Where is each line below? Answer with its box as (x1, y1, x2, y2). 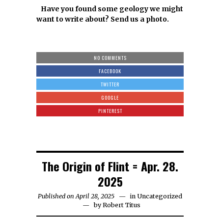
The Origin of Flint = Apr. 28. (42, 157, 178, 175)
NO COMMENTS (93, 54, 127, 61)
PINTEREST (98, 107, 122, 114)
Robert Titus (103, 201, 140, 209)
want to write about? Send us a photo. (36, 15, 169, 24)
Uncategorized (137, 192, 182, 200)
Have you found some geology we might (36, 4, 183, 13)
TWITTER (101, 81, 119, 88)
